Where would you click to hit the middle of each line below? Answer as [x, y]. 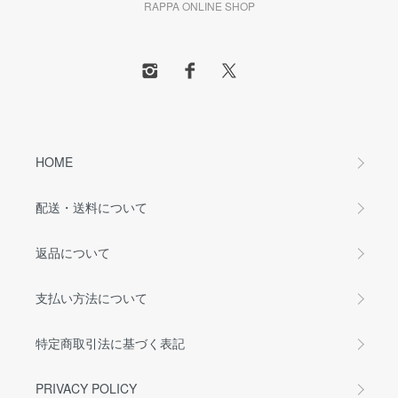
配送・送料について [92, 207]
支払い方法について [92, 298]
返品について [73, 252]
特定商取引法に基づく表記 [110, 343]
